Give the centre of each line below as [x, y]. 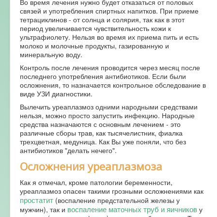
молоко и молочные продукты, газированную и [94, 45]
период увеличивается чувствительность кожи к [95, 28]
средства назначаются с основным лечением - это [100, 124]
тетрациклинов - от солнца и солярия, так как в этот [102, 19]
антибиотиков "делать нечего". [68, 150]
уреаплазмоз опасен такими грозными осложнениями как [112, 191]
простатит [37, 199]
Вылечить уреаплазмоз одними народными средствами [109, 106]
